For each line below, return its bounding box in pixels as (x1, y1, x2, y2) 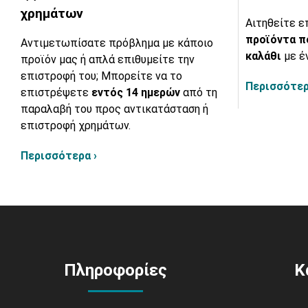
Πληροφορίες (64, 260, 167, 280)
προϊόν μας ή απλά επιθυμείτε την (21, 52, 195, 66)
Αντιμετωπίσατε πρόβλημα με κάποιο (21, 36, 213, 49)
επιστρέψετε (21, 85, 91, 99)
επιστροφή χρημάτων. (21, 118, 131, 132)
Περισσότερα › (21, 148, 97, 162)
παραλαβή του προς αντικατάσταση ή (21, 102, 208, 115)
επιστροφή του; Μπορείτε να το (21, 69, 182, 82)
